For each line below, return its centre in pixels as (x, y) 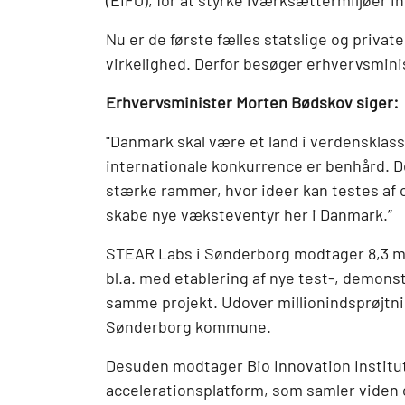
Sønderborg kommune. (188, 327)
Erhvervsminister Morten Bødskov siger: (252, 103)
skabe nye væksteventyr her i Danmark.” (249, 215)
